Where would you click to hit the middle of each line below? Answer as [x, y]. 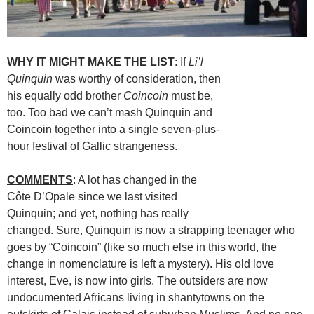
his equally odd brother [65, 96]
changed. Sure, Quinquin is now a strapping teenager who [151, 231]
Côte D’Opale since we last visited [92, 197]
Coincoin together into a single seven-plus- [113, 130]
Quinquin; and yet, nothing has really [98, 214]
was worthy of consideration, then [137, 79]
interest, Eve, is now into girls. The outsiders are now [137, 281]
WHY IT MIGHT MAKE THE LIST [91, 62]
